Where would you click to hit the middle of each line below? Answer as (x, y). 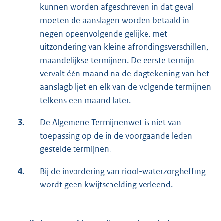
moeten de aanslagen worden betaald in (115, 20)
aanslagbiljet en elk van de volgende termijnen (126, 87)
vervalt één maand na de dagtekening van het (125, 74)
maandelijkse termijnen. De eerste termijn (117, 60)
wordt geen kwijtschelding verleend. (106, 185)
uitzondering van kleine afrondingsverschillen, (124, 47)
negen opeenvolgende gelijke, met (104, 34)
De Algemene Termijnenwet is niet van (110, 123)
